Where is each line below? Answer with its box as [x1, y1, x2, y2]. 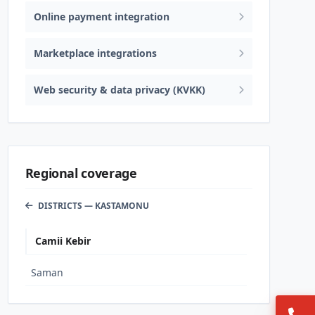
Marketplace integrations [33, 46, 157, 60]
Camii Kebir [34, 234, 91, 247]
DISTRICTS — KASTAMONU [35, 200, 149, 212]
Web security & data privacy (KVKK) [33, 83, 205, 96]
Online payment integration [33, 10, 169, 23]
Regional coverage [25, 165, 137, 181]
